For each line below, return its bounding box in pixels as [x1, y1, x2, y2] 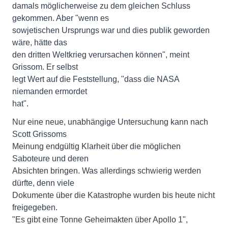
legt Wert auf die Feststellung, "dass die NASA [12, 75, 179, 83]
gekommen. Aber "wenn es [12, 14, 109, 22]
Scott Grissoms [12, 130, 67, 138]
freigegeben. [12, 203, 58, 212]
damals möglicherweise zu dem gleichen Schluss [12, 2, 190, 10]
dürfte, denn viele [12, 179, 74, 187]
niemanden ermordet [12, 87, 87, 96]
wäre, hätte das [12, 38, 67, 47]
